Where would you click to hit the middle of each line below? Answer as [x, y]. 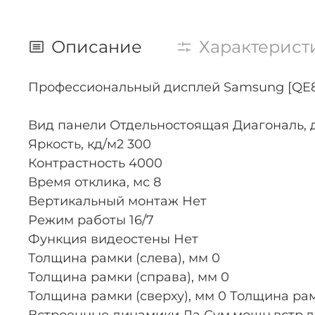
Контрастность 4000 [95, 163]
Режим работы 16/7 [91, 220]
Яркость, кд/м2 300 [90, 144]
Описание [97, 47]
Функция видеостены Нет [113, 239]
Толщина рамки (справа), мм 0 [129, 277]
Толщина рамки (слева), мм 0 [124, 258]
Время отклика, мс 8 [95, 182]
